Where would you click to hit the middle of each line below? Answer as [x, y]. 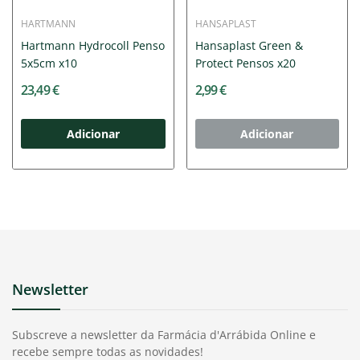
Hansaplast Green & [249, 45]
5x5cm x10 [49, 63]
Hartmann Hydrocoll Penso [93, 45]
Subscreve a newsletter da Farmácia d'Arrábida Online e [164, 334]
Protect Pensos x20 [245, 63]
